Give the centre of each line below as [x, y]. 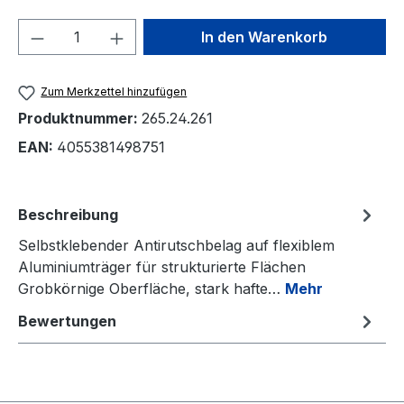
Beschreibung [68, 214]
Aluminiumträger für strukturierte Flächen [162, 266]
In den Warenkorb [265, 37]
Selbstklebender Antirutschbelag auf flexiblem [176, 245]
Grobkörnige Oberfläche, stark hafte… [151, 288]
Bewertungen [67, 321]
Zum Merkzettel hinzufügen [114, 92]
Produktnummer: [80, 118]
